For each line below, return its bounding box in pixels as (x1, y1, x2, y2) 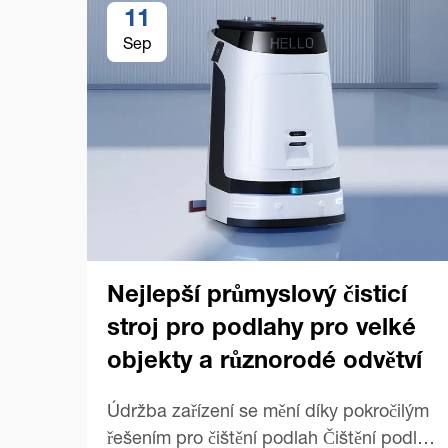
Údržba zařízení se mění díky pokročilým (107, 403, 429, 422)
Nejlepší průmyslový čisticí (107, 284, 407, 309)
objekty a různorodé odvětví (107, 350, 422, 375)
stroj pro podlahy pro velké (107, 317, 416, 342)
